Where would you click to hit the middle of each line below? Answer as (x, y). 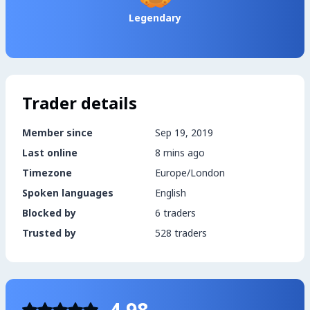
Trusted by (49, 233)
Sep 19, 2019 (184, 133)
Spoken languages (68, 193)
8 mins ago (180, 153)
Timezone (47, 173)
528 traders (181, 233)
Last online (50, 153)
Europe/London (190, 173)
